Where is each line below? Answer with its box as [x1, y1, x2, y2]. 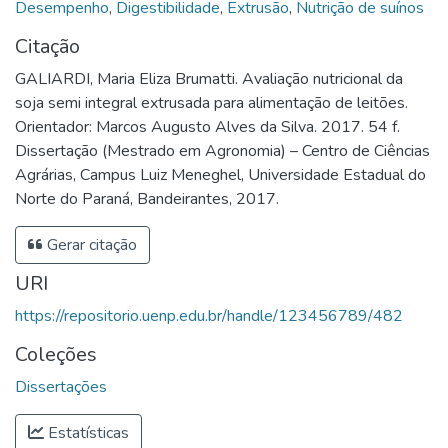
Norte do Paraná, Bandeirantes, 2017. [15, 187, 279, 210]
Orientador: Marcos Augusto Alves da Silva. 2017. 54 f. [15, 115, 400, 138]
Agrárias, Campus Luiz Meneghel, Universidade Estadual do [15, 163, 426, 186]
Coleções [15, 340, 97, 368]
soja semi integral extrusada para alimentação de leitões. [15, 91, 408, 114]
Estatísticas [44, 421, 129, 444]
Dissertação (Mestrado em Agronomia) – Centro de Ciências [15, 139, 430, 162]
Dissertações [15, 375, 107, 398]
